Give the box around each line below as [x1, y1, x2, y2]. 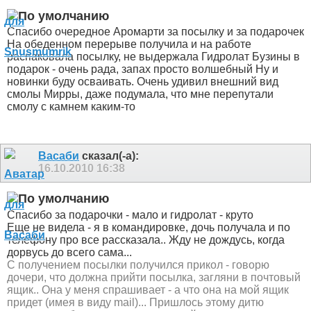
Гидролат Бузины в [199, 51, 300, 63]
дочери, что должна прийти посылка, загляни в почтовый [7, 271, 301, 283]
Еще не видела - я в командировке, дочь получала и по [7, 221, 290, 233]
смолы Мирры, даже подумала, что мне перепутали [7, 88, 274, 101]
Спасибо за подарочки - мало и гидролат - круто [7, 208, 253, 221]
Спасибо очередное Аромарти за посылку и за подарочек [7, 26, 304, 38]
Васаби [38, 149, 79, 162]
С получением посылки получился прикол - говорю [7, 258, 269, 271]
